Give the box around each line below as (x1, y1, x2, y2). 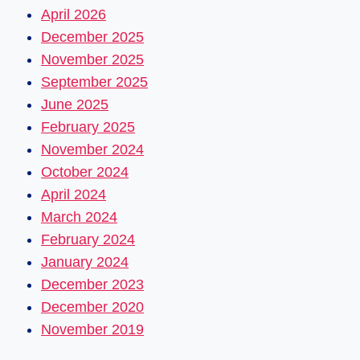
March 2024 (41, 208, 117, 225)
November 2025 (41, 51, 144, 67)
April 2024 (41, 186, 106, 202)
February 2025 (41, 118, 135, 135)
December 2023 (41, 276, 144, 292)
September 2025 (41, 73, 148, 90)
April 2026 (41, 6, 106, 22)
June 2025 (41, 96, 108, 112)
